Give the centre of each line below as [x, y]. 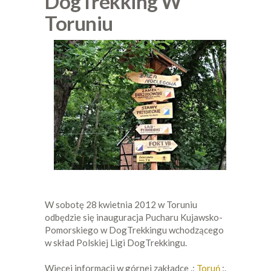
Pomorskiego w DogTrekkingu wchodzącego [134, 230]
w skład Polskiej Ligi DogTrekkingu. [116, 243]
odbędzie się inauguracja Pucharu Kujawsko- [134, 217]
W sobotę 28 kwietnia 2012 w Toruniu [121, 205]
